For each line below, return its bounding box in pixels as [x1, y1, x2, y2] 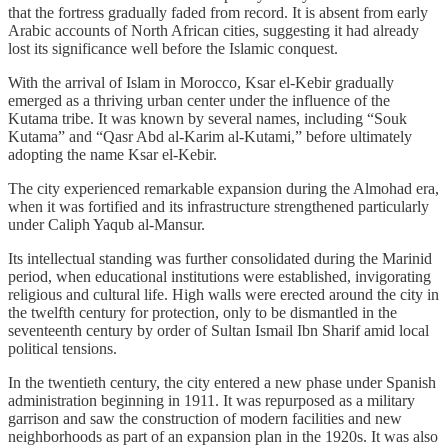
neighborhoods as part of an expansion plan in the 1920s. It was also [8, 428, 438, 446]
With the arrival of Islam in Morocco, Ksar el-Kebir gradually [8, 74, 394, 92]
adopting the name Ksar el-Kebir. [8, 146, 217, 164]
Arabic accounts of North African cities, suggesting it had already [8, 22, 419, 40]
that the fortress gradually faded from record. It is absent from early [8, 4, 428, 22]
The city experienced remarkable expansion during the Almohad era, [8, 180, 439, 198]
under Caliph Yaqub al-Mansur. [8, 216, 205, 234]
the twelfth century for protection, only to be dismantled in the [8, 304, 397, 322]
